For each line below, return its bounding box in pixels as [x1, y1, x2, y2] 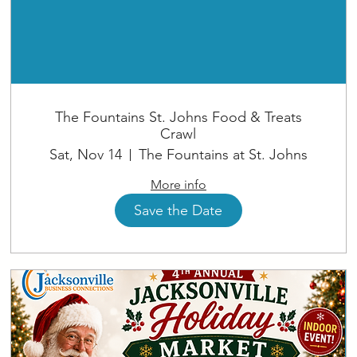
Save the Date [134, 201, 223, 219]
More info [150, 177, 206, 193]
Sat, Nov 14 [49, 146, 122, 164]
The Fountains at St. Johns [138, 146, 308, 164]
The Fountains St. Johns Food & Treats [54, 108, 302, 127]
